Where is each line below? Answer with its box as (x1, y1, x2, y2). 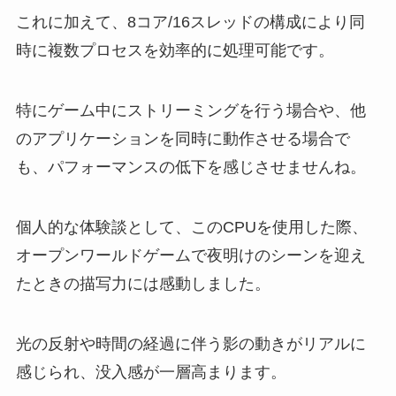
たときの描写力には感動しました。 (15, 274, 270, 293)
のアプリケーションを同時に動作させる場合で (15, 130, 350, 148)
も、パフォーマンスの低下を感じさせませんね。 (15, 158, 366, 176)
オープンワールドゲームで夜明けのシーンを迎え (15, 246, 366, 264)
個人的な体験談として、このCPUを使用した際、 (15, 217, 368, 236)
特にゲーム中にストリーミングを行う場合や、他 (15, 102, 366, 119)
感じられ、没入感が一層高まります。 (15, 362, 286, 381)
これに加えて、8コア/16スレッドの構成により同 (15, 13, 365, 32)
